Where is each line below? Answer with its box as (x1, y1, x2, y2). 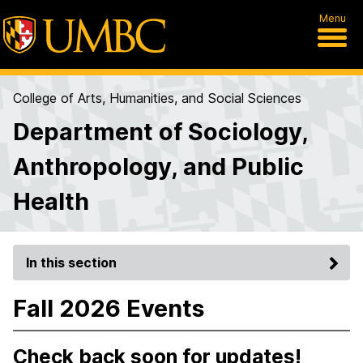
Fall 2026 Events (13, 294, 204, 322)
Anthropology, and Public (13, 152, 304, 181)
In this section (26, 254, 117, 271)
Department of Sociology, (13, 117, 308, 146)
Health (13, 187, 89, 216)
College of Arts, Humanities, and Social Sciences (13, 90, 301, 106)
